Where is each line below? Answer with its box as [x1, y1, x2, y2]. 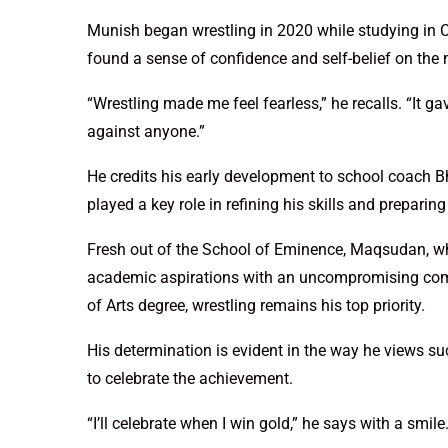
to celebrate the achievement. [87, 369, 293, 389]
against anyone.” [87, 122, 205, 142]
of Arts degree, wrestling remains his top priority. [87, 296, 425, 316]
